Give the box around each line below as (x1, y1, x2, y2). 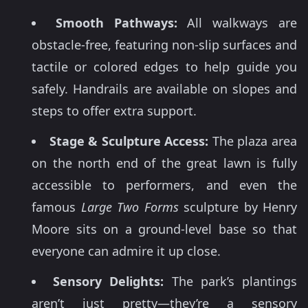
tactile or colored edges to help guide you (32, 58, 297, 75)
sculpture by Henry (178, 198, 297, 215)
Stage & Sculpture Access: (49, 132, 209, 149)
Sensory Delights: (53, 272, 164, 289)
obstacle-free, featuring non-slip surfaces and (32, 36, 297, 53)
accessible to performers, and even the (32, 176, 297, 193)
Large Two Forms (80, 198, 179, 215)
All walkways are (177, 14, 298, 31)
